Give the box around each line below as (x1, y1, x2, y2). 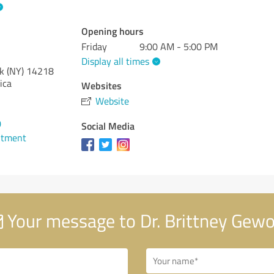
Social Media (81, 118, 135, 133)
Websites (81, 78, 122, 92)
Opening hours (81, 24, 144, 38)
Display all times (81, 54, 150, 68)
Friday (81, 40, 108, 53)
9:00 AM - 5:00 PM (139, 40, 218, 53)
